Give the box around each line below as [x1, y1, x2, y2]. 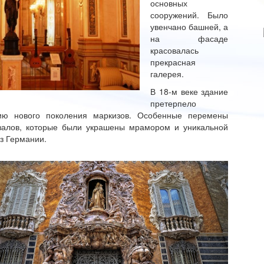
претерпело [150, 97, 196, 109]
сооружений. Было [150, 9, 229, 21]
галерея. [150, 68, 184, 80]
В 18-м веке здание [150, 85, 229, 97]
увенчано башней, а [150, 21, 229, 32]
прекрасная [150, 56, 196, 68]
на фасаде [150, 32, 229, 44]
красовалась [150, 44, 199, 56]
